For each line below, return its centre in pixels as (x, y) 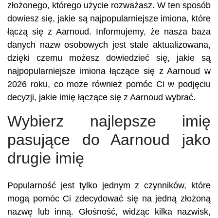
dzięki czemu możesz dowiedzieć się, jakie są (109, 58)
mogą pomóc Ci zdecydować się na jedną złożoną (109, 199)
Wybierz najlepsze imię (109, 121)
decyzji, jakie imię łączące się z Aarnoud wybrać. (101, 97)
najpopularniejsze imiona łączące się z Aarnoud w (109, 71)
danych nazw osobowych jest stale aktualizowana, (109, 45)
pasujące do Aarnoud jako (109, 140)
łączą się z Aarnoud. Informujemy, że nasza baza (109, 32)
